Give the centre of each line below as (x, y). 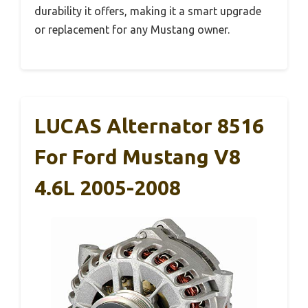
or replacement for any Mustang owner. (132, 29)
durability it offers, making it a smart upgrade (148, 11)
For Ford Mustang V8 (137, 156)
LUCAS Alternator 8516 (149, 125)
